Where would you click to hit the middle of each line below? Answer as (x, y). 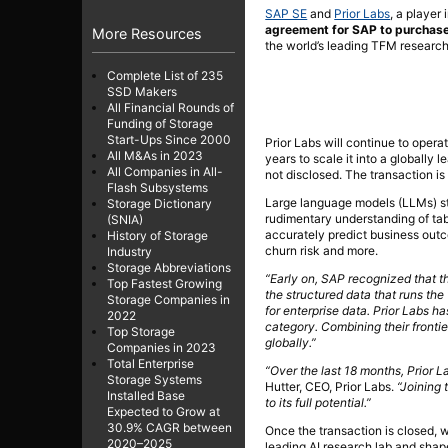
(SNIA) (125, 219)
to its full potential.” (318, 402)
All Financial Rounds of (170, 107)
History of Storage (157, 235)
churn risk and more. (322, 250)
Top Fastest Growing (164, 283)
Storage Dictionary (159, 203)
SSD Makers (142, 91)
